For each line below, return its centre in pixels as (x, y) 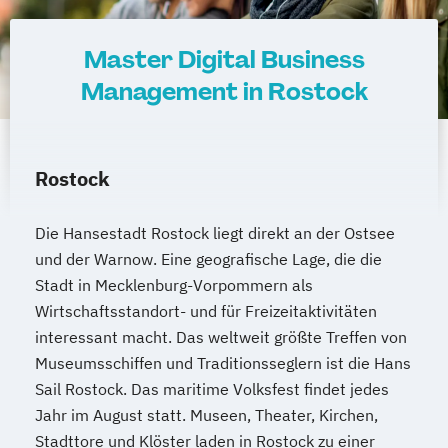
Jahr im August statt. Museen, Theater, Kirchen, (206, 414)
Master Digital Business (224, 59)
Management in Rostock (224, 91)
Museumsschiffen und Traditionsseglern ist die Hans (223, 362)
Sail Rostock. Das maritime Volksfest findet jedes (212, 388)
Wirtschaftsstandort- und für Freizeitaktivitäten (206, 310)
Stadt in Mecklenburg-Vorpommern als (174, 284)
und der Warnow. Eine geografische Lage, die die (208, 258)
